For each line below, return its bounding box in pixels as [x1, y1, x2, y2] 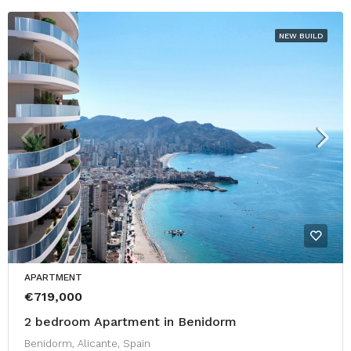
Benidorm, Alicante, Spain [24, 338, 150, 349]
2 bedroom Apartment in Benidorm [24, 314, 237, 329]
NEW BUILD [279, 31, 324, 40]
